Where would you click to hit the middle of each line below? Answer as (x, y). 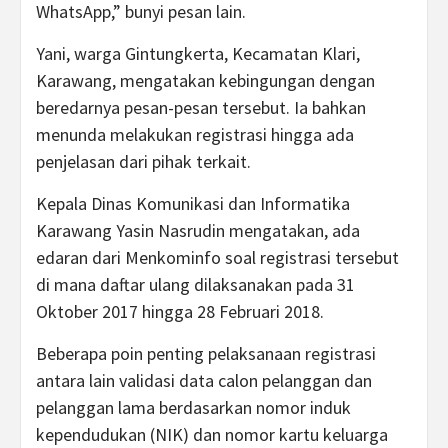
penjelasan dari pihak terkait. (143, 161)
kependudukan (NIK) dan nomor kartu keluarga (212, 434)
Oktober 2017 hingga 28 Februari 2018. (180, 311)
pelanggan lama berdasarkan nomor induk (193, 407)
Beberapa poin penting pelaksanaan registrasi (206, 353)
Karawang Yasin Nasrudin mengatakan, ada (198, 230)
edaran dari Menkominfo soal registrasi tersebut (217, 257)
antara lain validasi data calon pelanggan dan (204, 380)
